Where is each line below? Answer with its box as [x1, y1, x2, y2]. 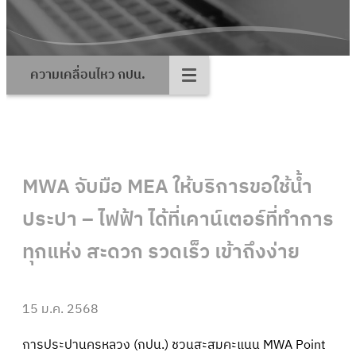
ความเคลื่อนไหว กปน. [30, 64, 145, 86]
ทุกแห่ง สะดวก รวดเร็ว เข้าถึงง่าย [22, 236, 300, 269]
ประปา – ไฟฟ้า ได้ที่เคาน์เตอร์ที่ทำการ [22, 203, 334, 236]
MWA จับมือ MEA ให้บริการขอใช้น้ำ [22, 171, 312, 203]
